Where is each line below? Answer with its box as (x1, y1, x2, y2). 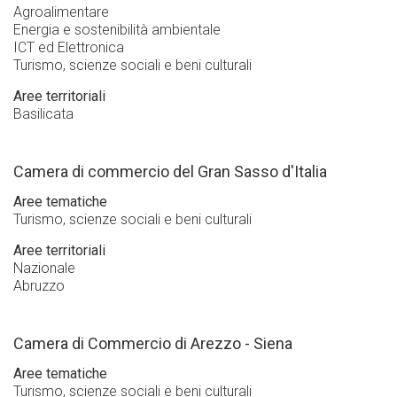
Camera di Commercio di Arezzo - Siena (13, 334, 292, 354)
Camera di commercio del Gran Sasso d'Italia (13, 162, 327, 182)
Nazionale (13, 260, 75, 277)
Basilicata (13, 105, 74, 123)
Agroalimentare (13, 4, 109, 21)
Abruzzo (13, 277, 65, 295)
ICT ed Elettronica (13, 39, 124, 57)
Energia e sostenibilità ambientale (13, 21, 221, 39)
